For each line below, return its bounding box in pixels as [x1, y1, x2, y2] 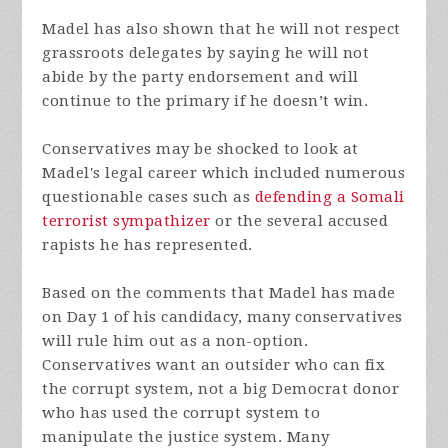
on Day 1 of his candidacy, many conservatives [42, 308, 403, 327]
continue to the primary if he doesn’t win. [42, 92, 369, 111]
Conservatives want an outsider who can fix [42, 356, 386, 375]
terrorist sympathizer [42, 212, 211, 231]
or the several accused [210, 212, 389, 231]
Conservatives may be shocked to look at [42, 140, 359, 159]
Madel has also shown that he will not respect [42, 20, 401, 39]
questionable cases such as [42, 188, 255, 207]
